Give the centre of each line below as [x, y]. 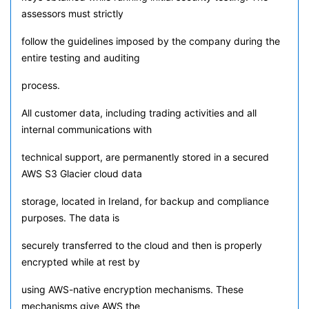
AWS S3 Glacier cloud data [82, 173]
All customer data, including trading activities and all [139, 113]
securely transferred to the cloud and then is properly [142, 245]
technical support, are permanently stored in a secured [145, 157]
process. [41, 85]
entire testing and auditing [81, 58]
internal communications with [87, 129]
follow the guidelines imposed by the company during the [151, 41]
